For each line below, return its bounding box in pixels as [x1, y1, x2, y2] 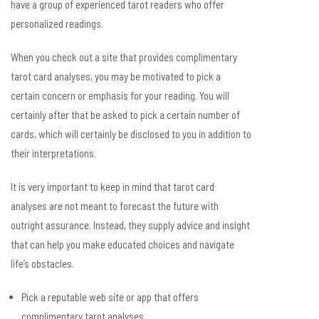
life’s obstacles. [11, 257, 74, 270]
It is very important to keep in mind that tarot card [11, 180, 214, 193]
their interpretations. [11, 147, 96, 159]
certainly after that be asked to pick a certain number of [11, 108, 240, 121]
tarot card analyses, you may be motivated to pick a [11, 70, 221, 83]
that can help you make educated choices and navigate [11, 238, 234, 251]
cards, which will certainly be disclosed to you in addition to [11, 127, 251, 140]
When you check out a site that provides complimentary [11, 51, 237, 63]
